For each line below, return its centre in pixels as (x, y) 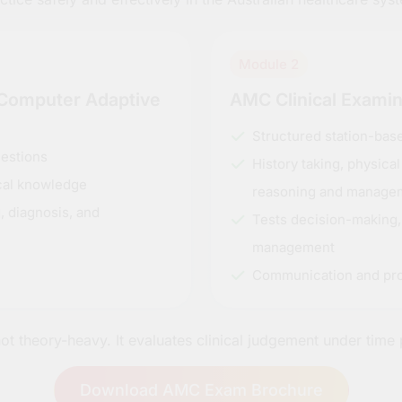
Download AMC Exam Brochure (201, 389)
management (294, 247)
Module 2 (269, 64)
